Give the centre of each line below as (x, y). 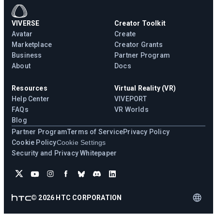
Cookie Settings (81, 143)
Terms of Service (95, 132)
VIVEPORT (131, 99)
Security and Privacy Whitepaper (64, 153)
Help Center (31, 99)
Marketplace (32, 45)
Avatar (22, 34)
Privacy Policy (147, 132)
